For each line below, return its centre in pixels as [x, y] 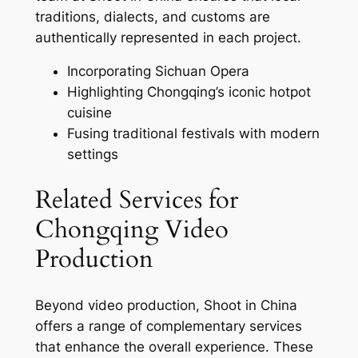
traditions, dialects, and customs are [152, 16]
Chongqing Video [131, 230]
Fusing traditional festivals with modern [193, 134]
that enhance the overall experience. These [174, 346]
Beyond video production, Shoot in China [166, 305]
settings [92, 155]
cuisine [89, 113]
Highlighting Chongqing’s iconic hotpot [189, 92]
